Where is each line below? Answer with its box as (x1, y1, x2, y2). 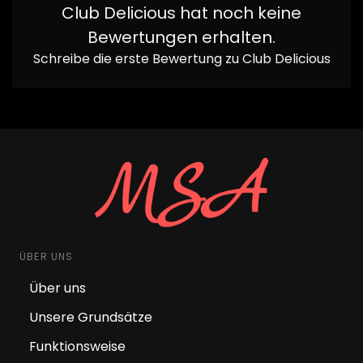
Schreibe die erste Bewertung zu (32, 49, 242, 68)
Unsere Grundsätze (29, 308, 152, 327)
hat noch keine (176, 2, 301, 24)
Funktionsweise (29, 337, 126, 357)
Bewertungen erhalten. (88, 26, 275, 49)
